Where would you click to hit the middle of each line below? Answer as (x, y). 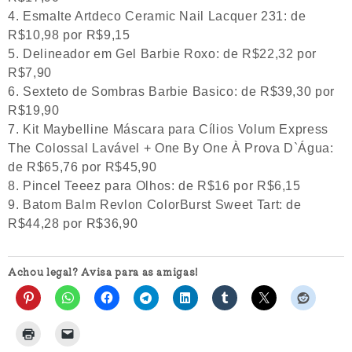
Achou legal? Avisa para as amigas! (103, 271)
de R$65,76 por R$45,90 (82, 167)
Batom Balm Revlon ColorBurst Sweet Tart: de (162, 205)
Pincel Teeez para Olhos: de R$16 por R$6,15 (161, 186)
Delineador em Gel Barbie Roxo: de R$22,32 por (170, 54)
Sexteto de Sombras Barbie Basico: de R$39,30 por (178, 92)
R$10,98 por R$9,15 (69, 35)
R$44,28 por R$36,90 (73, 224)
